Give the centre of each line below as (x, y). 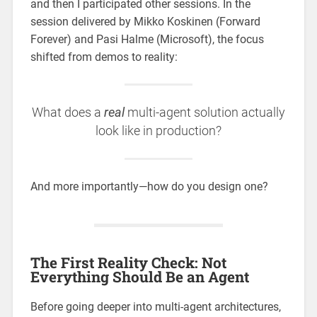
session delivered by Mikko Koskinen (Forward (145, 21)
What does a (68, 112)
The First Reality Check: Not (128, 262)
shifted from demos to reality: (104, 57)
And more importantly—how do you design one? (149, 186)
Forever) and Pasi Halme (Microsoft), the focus (147, 39)
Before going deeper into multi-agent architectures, (155, 306)
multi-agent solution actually (205, 112)
